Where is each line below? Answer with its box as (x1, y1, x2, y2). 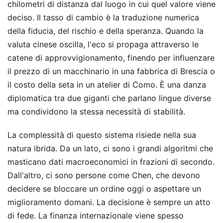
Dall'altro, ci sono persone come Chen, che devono (7, 170, 200, 180)
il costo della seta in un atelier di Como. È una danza (7, 79, 206, 90)
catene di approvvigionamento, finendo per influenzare (7, 52, 215, 63)
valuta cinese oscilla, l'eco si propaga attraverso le (7, 39, 199, 49)
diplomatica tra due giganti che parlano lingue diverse (7, 93, 211, 103)
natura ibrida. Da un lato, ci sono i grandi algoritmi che (7, 143, 213, 153)
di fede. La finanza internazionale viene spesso (7, 210, 184, 221)
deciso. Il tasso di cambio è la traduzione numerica (7, 12, 199, 22)
